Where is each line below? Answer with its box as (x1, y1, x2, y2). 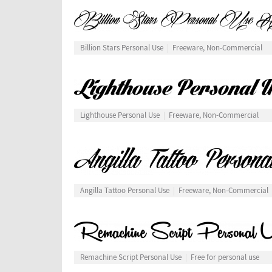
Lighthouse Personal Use (80, 110, 160, 121)
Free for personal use (191, 253, 259, 263)
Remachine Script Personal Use (80, 253, 182, 263)
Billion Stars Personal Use (80, 43, 163, 53)
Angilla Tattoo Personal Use (80, 186, 169, 196)
